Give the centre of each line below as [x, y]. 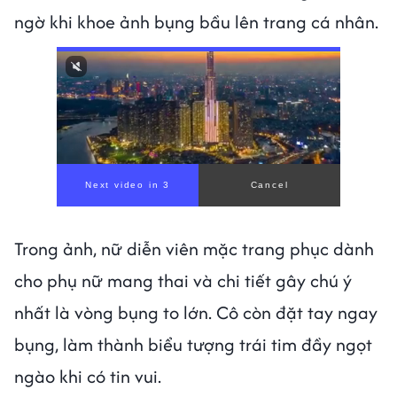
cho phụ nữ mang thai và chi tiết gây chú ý [183, 280]
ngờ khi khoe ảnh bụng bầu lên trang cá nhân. [198, 21]
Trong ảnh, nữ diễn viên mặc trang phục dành [194, 248]
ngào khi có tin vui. [90, 376]
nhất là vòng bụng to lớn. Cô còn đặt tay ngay [196, 312]
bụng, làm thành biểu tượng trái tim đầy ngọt [193, 344]
